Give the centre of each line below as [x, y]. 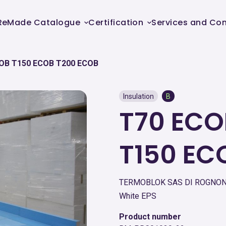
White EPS [138, 196]
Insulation [138, 96]
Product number [150, 217]
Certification [116, 22]
